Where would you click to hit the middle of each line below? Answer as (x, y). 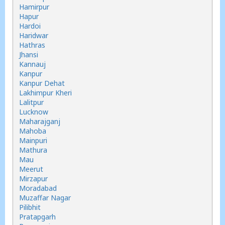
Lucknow (34, 112)
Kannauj (32, 64)
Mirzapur (33, 179)
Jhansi (29, 54)
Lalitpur (31, 102)
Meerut (31, 169)
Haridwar (34, 35)
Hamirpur (34, 7)
